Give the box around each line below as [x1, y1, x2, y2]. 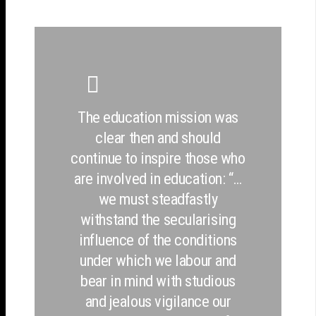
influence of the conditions [79, 230, 237, 249]
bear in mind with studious [80, 271, 236, 290]
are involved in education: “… [73, 169, 242, 188]
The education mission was [78, 107, 238, 126]
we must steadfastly [98, 189, 218, 208]
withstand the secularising [80, 209, 236, 229]
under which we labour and [80, 250, 236, 269]
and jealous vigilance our [85, 291, 231, 310]
